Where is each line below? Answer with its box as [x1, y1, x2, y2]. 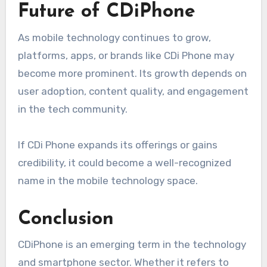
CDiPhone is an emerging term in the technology [17, 238, 246, 250]
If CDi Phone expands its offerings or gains [17, 138, 218, 151]
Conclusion [17, 209, 114, 229]
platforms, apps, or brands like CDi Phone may [17, 49, 234, 61]
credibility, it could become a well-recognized [17, 156, 231, 169]
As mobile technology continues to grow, [17, 31, 211, 44]
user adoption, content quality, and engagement [17, 85, 249, 97]
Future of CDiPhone [17, 2, 195, 22]
